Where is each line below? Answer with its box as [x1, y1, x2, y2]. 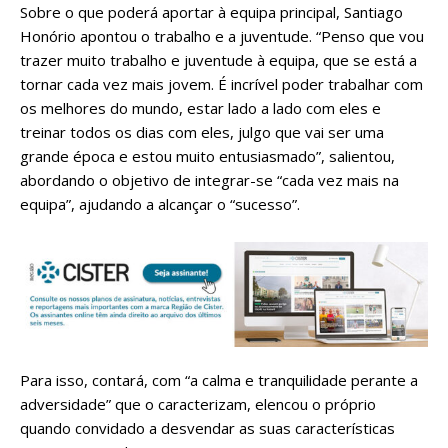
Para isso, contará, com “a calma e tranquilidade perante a [20, 370, 418, 391]
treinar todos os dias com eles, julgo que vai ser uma [20, 121, 384, 142]
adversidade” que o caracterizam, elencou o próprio [20, 394, 376, 415]
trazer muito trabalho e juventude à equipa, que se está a [20, 49, 417, 70]
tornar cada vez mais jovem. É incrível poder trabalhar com [20, 73, 423, 94]
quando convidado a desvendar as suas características [20, 418, 395, 439]
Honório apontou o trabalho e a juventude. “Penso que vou [20, 25, 424, 46]
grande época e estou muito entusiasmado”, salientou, [20, 145, 395, 166]
